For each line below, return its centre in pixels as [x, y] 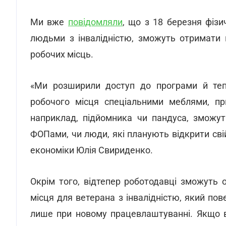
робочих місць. [62, 54]
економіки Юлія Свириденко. [92, 150]
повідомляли [95, 22]
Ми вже [49, 22]
